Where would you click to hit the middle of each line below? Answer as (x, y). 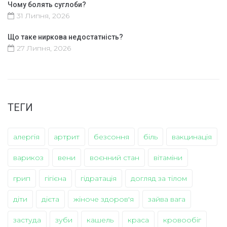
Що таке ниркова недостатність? (65, 37)
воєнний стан (115, 157)
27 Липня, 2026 (44, 48)
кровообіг (182, 220)
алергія (26, 137)
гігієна (55, 178)
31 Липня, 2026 (43, 15)
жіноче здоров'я (104, 199)
